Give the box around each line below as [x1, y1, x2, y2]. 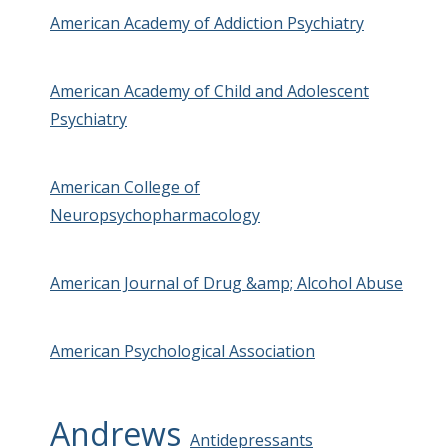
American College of [50, 175, 200, 198]
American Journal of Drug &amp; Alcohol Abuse [50, 271, 403, 294]
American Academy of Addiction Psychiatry [50, 11, 364, 34]
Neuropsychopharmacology [50, 203, 260, 226]
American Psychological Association [50, 339, 315, 362]
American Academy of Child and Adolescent [50, 79, 369, 102]
